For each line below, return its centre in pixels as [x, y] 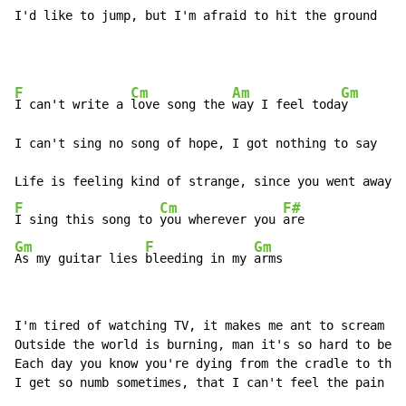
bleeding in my [199, 259]
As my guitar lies [80, 259]
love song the [181, 105]
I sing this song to [87, 220]
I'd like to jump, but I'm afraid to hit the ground [196, 16]
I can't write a [72, 105]
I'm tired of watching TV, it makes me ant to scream [199, 326]
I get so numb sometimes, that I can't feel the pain [199, 383]
